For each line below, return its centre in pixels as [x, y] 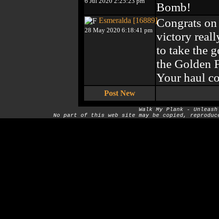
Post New [120, 93]
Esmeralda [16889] [128, 20]
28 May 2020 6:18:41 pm [119, 30]
